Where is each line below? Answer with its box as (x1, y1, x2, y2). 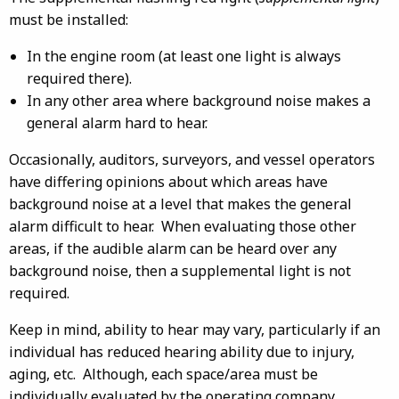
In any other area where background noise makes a (27, 91, 370, 110)
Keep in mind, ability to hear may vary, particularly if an (9, 320, 380, 339)
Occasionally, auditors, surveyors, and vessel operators (9, 150, 375, 169)
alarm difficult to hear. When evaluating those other (9, 216, 356, 236)
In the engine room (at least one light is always (27, 46, 341, 66)
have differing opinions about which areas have (9, 172, 328, 191)
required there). (27, 69, 132, 88)
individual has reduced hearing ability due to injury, (9, 342, 354, 362)
